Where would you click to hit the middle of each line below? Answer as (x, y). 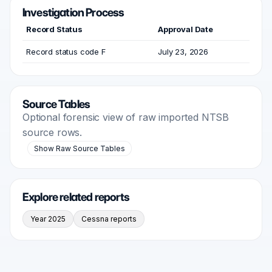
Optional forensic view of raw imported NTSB (126, 117)
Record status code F (66, 52)
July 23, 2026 (183, 52)
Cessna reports (109, 219)
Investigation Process (73, 12)
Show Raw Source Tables (80, 148)
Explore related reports (76, 197)
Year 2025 (48, 219)
